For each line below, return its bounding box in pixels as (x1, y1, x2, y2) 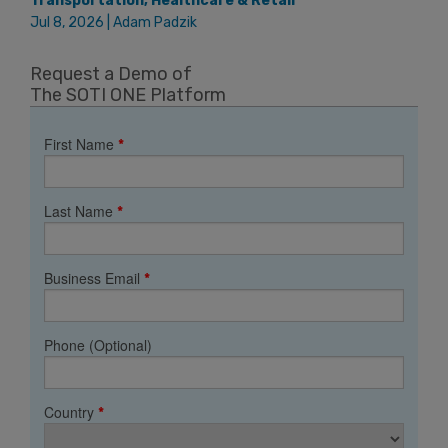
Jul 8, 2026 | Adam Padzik (30, 13, 197, 31)
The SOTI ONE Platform (30, 83, 226, 106)
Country (44, 401, 98, 422)
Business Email (44, 267, 144, 288)
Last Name (44, 200, 117, 221)
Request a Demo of (30, 62, 192, 85)
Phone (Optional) (44, 334, 152, 355)
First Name (44, 133, 118, 154)
